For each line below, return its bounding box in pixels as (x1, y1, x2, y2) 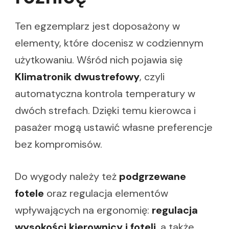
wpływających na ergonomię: (15, 203, 152, 217)
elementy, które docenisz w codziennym (15, 36, 203, 50)
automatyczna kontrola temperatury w (15, 86, 195, 100)
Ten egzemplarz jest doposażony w (15, 19, 180, 33)
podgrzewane (119, 169, 186, 183)
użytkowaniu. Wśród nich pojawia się (15, 53, 182, 66)
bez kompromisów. (15, 137, 102, 151)
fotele (15, 186, 44, 200)
